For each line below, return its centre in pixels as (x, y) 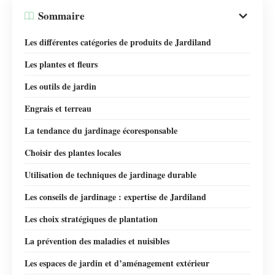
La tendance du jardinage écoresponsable (101, 130)
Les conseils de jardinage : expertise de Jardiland (115, 196)
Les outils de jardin (60, 86)
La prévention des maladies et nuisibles (97, 241)
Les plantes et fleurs (61, 64)
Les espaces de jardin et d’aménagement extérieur (117, 263)
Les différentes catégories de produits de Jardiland (118, 42)
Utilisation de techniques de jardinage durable (110, 174)
